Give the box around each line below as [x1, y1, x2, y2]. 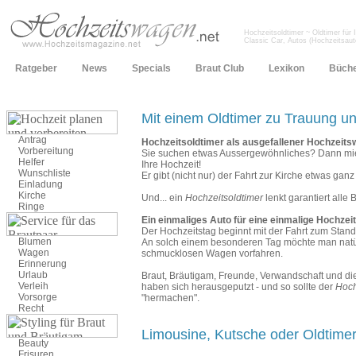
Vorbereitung [18, 145, 74, 157]
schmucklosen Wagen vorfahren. [141, 248, 283, 260]
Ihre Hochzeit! [141, 159, 201, 171]
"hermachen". [141, 292, 199, 304]
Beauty [18, 338, 48, 349]
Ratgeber [15, 63, 57, 74]
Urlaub [18, 269, 48, 281]
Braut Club [195, 63, 244, 74]
